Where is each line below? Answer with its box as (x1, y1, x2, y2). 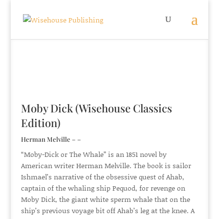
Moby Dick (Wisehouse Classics (21, 101, 172, 115)
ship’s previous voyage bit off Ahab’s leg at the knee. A (21, 205, 195, 216)
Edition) (21, 115, 61, 130)
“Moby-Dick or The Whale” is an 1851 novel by (21, 149, 167, 159)
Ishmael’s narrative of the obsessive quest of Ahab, (21, 172, 184, 182)
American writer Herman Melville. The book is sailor (21, 160, 191, 171)
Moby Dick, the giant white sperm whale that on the (21, 194, 190, 204)
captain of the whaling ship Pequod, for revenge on (21, 183, 185, 193)
